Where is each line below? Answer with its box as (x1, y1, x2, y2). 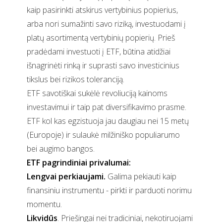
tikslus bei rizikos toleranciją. (27, 74, 126, 85)
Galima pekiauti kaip (106, 171, 176, 182)
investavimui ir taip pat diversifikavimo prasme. (27, 102, 186, 113)
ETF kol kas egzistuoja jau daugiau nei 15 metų (27, 115, 189, 127)
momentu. (27, 199, 62, 210)
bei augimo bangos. (27, 143, 97, 155)
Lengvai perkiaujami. (27, 171, 106, 182)
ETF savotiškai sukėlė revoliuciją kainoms (27, 88, 167, 99)
